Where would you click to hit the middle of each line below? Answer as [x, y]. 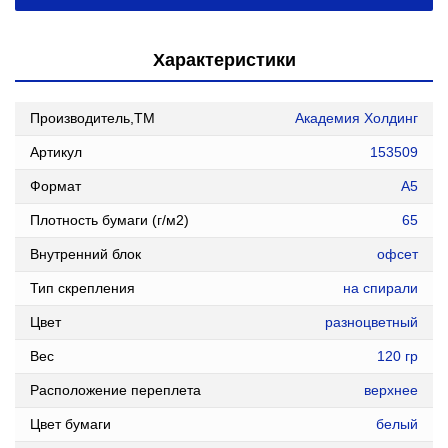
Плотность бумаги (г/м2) [109, 220]
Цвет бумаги [70, 424]
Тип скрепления [82, 288]
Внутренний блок [85, 254]
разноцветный [371, 322]
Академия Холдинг [356, 118]
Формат [55, 186]
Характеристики [224, 60]
